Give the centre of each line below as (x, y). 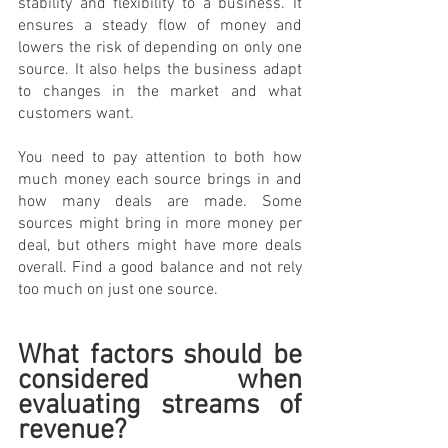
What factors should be (160, 355)
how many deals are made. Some (160, 201)
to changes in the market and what (160, 91)
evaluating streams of (160, 405)
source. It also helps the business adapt (160, 69)
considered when (160, 380)
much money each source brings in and (160, 179)
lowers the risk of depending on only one (160, 47)
